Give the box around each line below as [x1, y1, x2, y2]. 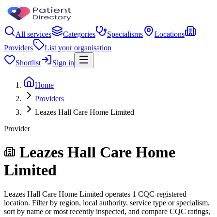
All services [15, 30, 51, 38]
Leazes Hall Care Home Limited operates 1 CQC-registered [4, 189, 186, 198]
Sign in [52, 59, 74, 67]
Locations [155, 30, 185, 38]
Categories [63, 30, 95, 38]
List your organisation [45, 44, 111, 52]
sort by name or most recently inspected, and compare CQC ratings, [4, 207, 210, 216]
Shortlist [15, 59, 41, 67]
